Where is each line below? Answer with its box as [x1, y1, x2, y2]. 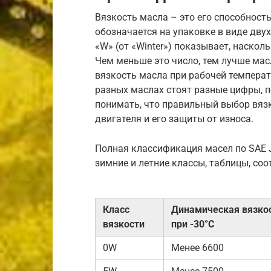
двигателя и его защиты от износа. [95, 113, 253, 125]
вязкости [103, 218, 145, 230]
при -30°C [171, 218, 214, 230]
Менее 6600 [171, 242, 224, 253]
